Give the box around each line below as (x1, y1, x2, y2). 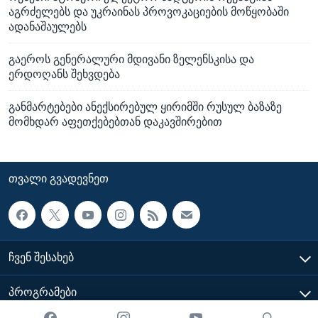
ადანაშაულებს (9, 21, 87, 33)
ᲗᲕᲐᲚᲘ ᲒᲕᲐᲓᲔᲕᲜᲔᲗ (9, 172, 109, 185)
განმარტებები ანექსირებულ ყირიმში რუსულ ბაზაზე (9, 101, 282, 114)
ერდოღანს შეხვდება (9, 68, 120, 81)
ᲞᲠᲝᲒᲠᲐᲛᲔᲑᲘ (9, 285, 77, 298)
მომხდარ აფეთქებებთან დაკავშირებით (9, 116, 222, 128)
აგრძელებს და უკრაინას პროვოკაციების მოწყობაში (9, 6, 289, 18)
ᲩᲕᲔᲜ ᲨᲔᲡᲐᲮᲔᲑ (9, 251, 74, 263)
